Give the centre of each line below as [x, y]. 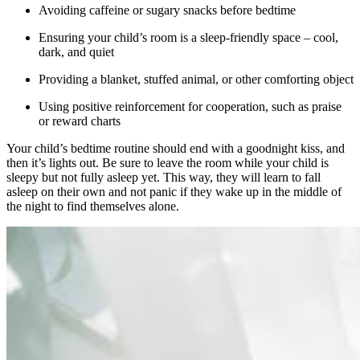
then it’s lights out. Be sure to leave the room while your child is [168, 162]
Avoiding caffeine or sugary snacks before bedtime [167, 10]
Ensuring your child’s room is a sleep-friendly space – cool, [188, 37]
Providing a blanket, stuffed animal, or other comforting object [196, 79]
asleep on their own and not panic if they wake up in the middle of [174, 191]
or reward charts [80, 121]
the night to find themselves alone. [93, 206]
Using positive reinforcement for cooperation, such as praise [190, 106]
